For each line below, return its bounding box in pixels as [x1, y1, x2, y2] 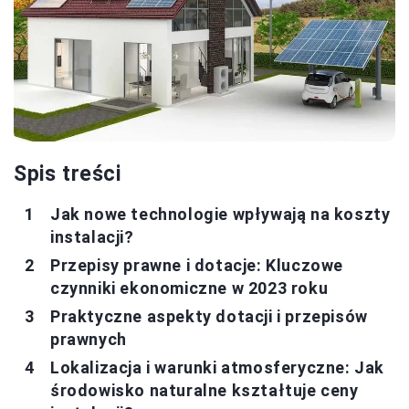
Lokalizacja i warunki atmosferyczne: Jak [50, 357, 385, 377]
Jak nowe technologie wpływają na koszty [50, 204, 391, 224]
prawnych [50, 329, 127, 349]
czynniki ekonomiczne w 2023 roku [50, 278, 329, 298]
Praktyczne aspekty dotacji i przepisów [50, 306, 368, 326]
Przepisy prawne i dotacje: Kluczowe [50, 255, 344, 275]
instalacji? [50, 226, 134, 246]
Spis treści [14, 161, 121, 186]
